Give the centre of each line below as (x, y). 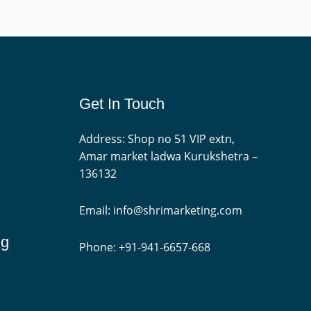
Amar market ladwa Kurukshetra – (168, 156)
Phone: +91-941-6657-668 (144, 247)
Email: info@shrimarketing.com (160, 210)
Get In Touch (121, 103)
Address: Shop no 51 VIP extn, (157, 138)
